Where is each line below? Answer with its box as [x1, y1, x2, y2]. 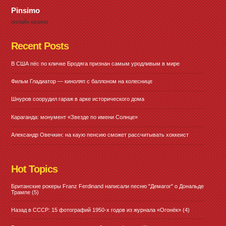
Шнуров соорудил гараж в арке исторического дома [11, 96, 145, 102]
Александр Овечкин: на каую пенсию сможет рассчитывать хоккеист [11, 131, 189, 138]
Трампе [11, 189, 31, 195]
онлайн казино [11, 19, 48, 25]
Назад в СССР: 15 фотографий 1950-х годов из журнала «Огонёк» [11, 206, 182, 213]
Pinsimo [11, 6, 40, 15]
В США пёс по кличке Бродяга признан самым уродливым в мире [11, 60, 180, 67]
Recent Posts [11, 40, 69, 51]
